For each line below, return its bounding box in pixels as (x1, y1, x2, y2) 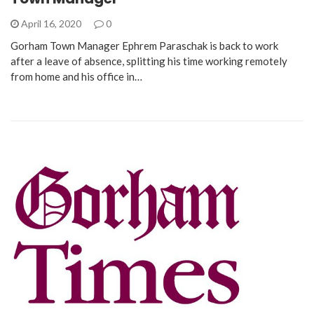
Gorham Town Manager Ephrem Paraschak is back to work (11, 39, 278, 52)
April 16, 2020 (19, 17, 83, 29)
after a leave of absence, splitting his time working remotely (11, 54, 287, 67)
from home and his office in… (11, 69, 142, 83)
